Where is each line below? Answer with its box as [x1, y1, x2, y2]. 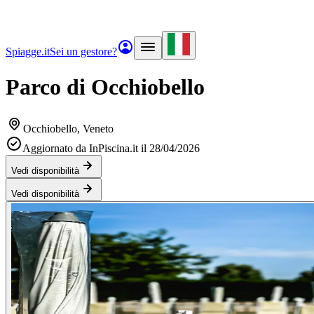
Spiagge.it [6, 46, 50, 57]
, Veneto [77, 122, 114, 135]
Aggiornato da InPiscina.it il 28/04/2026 [22, 142, 200, 154]
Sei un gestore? [50, 46, 117, 57]
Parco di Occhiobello [6, 74, 205, 100]
